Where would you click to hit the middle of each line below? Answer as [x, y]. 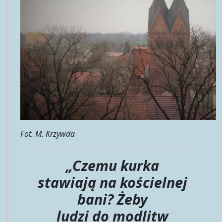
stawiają [67, 182]
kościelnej [153, 182]
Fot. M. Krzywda [48, 134]
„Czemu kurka [112, 165]
